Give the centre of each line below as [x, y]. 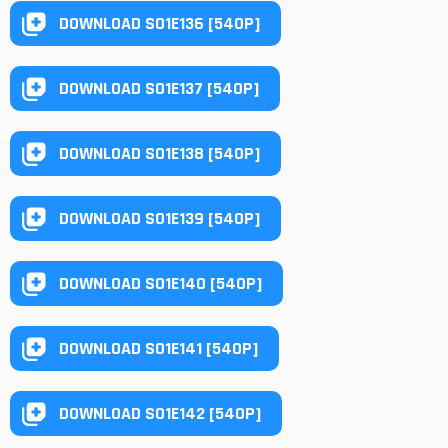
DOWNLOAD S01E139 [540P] [160, 218]
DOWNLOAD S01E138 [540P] [160, 153]
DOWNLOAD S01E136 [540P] [160, 23]
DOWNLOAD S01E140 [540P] [161, 283]
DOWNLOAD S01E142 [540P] [160, 413]
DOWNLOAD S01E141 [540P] [159, 348]
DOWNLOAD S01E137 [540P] [159, 88]
